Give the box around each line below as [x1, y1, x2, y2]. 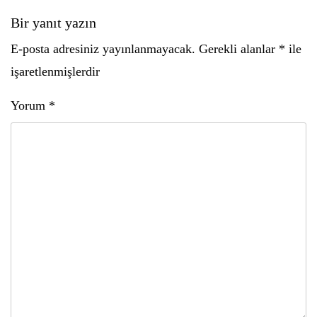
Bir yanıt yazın [11, 15, 96, 30]
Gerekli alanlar [199, 42, 279, 56]
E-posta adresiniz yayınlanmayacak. [11, 42, 195, 56]
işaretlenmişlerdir [11, 64, 100, 79]
